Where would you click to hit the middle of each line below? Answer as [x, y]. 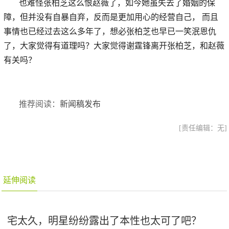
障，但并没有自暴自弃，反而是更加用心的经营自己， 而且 [111, 17]
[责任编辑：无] [203, 128]
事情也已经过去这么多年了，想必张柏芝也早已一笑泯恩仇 [110, 31]
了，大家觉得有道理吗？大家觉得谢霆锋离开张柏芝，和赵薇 [114, 45]
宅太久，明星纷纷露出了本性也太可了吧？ [105, 221]
